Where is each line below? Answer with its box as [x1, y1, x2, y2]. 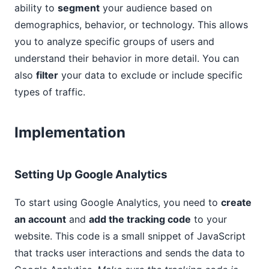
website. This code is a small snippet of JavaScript [14, 230, 246, 242]
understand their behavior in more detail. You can [14, 52, 239, 64]
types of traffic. [14, 86, 85, 98]
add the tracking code [89, 213, 191, 225]
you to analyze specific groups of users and [14, 35, 214, 47]
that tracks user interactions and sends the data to [14, 247, 245, 259]
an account [14, 213, 66, 225]
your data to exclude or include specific [58, 69, 243, 81]
